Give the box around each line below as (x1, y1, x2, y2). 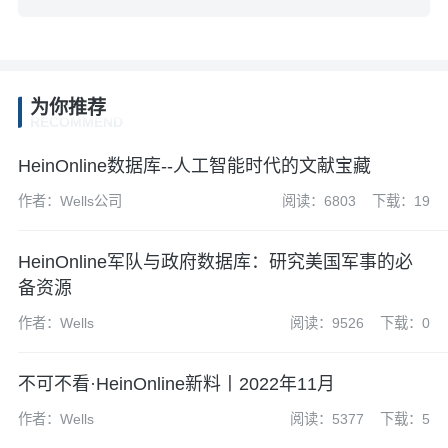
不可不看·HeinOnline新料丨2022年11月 (17, 373, 335, 394)
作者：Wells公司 (17, 193, 122, 210)
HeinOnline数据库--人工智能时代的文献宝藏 (17, 156, 371, 177)
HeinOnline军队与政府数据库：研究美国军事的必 (17, 252, 413, 273)
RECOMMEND (29, 114, 123, 131)
